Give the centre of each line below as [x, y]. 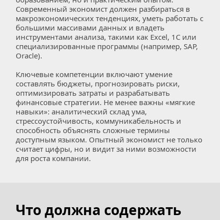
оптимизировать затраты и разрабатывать [93, 93]
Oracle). [31, 55]
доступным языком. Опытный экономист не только [109, 139]
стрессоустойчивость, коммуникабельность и [98, 121]
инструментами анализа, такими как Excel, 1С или [106, 37]
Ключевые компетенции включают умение [94, 74]
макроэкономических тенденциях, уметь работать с [110, 18]
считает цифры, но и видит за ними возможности [106, 149]
